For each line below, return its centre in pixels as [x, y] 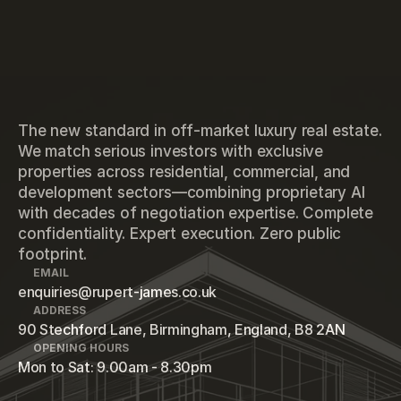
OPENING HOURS [81, 348]
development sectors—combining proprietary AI [192, 193]
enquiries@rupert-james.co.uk [118, 292]
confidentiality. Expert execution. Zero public [180, 234]
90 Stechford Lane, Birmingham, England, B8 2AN [182, 330]
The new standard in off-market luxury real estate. [200, 131]
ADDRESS [60, 311]
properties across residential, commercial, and [184, 172]
